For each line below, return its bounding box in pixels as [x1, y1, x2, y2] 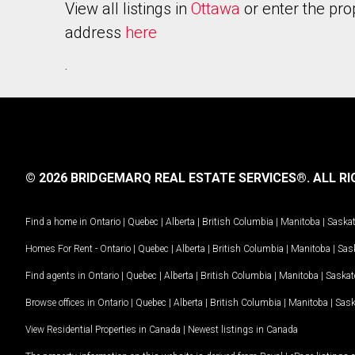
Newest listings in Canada [188, 323, 298, 335]
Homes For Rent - [25, 242, 100, 254]
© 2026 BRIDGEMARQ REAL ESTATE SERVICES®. [25, 170, 310, 185]
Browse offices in [25, 296, 97, 308]
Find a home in [25, 216, 87, 227]
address [65, 23, 125, 42]
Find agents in [25, 269, 88, 281]
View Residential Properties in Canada [25, 323, 181, 335]
